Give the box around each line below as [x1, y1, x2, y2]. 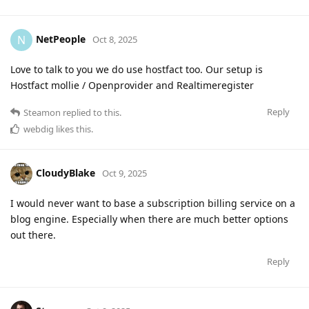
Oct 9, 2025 [102, 167, 147, 180]
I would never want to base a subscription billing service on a [10, 197, 295, 210]
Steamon [23, 106, 61, 119]
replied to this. [61, 106, 121, 119]
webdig [23, 123, 54, 136]
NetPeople [36, 32, 86, 46]
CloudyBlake [36, 166, 95, 180]
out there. [10, 228, 56, 242]
